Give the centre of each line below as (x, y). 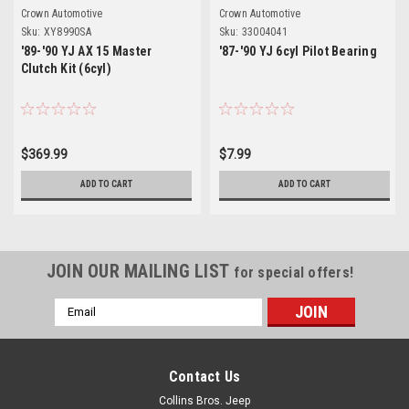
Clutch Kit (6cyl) (66, 68)
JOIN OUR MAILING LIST (140, 271)
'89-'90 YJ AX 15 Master (86, 51)
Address (79, 325)
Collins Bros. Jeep (204, 400)
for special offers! (294, 272)
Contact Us (204, 376)
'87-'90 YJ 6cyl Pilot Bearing (298, 51)
